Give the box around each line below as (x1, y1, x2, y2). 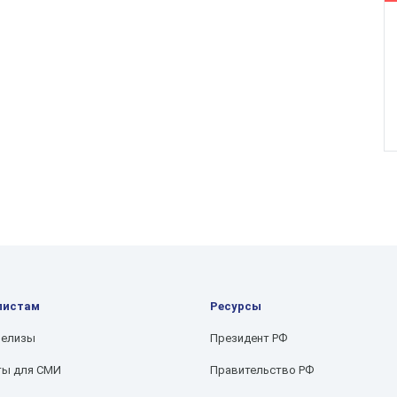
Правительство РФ (210, 363, 315, 377)
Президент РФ (210, 331, 288, 345)
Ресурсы (210, 300, 262, 313)
